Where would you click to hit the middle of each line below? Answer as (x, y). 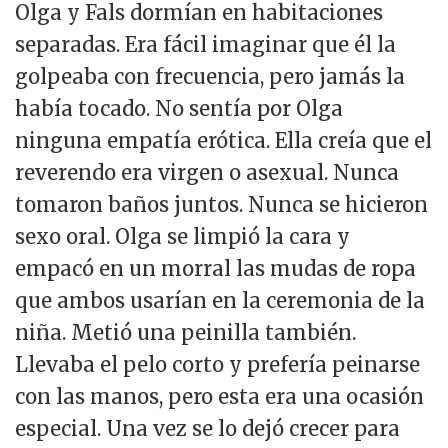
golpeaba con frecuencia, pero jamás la (210, 77)
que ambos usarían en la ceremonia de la (220, 301)
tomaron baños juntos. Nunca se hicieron (221, 205)
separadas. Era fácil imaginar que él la (205, 45)
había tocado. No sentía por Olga (179, 109)
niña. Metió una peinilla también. (185, 333)
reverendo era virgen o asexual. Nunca (207, 173)
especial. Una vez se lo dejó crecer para (207, 429)
